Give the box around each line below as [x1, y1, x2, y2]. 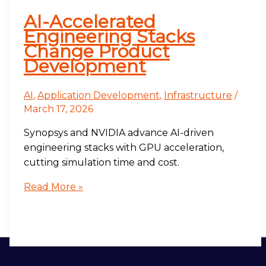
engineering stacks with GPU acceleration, [23, 142, 224, 154]
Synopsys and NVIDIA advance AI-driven [23, 127, 214, 139]
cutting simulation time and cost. [23, 157, 179, 169]
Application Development [37, 90, 160, 102]
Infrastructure [163, 90, 232, 102]
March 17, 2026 [23, 103, 93, 115]
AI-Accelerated [23, 11, 156, 33]
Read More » [23, 181, 83, 193]
